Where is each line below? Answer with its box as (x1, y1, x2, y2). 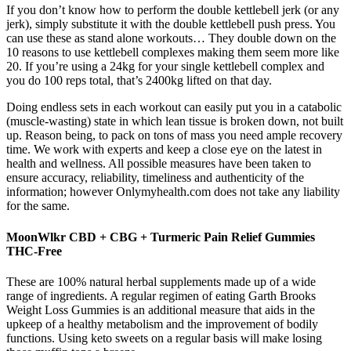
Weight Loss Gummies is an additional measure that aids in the (6, 302, 315, 317)
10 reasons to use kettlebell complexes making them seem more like (6, 45, 339, 60)
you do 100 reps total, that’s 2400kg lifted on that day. (6, 74, 272, 88)
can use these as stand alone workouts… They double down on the (6, 31, 336, 45)
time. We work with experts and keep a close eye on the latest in (6, 143, 322, 157)
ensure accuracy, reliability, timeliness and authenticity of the (6, 171, 304, 185)
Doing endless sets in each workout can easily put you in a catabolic (6, 100, 342, 114)
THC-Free (6, 244, 62, 258)
